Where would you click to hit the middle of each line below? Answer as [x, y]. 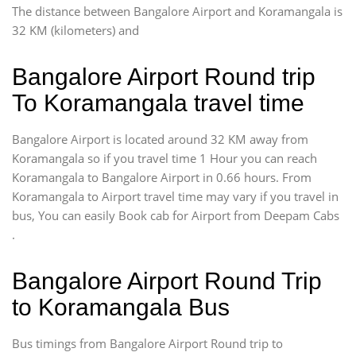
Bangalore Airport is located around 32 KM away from [160, 139]
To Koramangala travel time [158, 103]
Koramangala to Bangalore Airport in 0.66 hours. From [162, 177]
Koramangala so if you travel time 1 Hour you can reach [164, 158]
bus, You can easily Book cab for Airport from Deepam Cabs [176, 215]
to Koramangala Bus [121, 307]
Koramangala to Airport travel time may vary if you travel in [175, 196]
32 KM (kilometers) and [75, 30]
